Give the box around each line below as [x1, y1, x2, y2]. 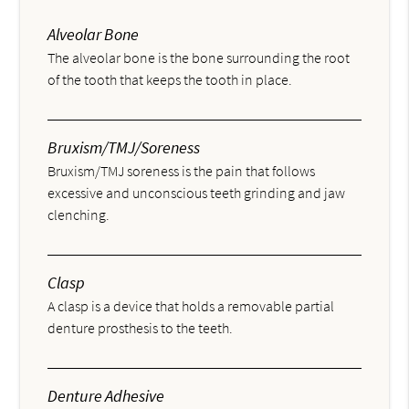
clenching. [47, 205, 110, 225]
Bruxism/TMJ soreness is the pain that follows [47, 162, 316, 181]
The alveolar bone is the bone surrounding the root [47, 48, 351, 68]
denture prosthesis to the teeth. [47, 319, 234, 338]
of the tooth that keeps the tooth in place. [47, 70, 293, 89]
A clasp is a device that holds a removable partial [47, 297, 335, 316]
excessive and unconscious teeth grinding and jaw [47, 184, 346, 203]
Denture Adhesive [47, 385, 165, 407]
